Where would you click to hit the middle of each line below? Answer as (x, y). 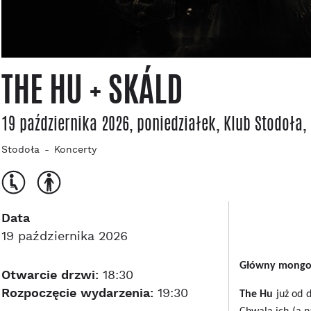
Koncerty (75, 150)
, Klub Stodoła (259, 124)
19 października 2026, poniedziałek (109, 124)
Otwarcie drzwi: (50, 275)
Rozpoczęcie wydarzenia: (77, 293)
